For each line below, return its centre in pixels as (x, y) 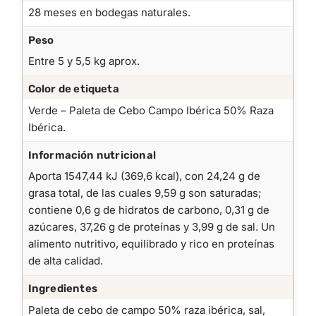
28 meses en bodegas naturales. (109, 12)
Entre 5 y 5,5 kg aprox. (84, 61)
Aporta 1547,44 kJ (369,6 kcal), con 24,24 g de (144, 176)
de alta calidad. (65, 261)
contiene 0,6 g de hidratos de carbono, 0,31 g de (148, 210)
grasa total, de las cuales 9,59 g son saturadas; (145, 193)
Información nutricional (92, 155)
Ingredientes (62, 289)
